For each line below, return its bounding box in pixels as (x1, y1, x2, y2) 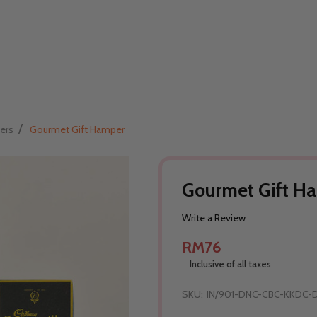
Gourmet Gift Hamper (30, 122, 125, 136)
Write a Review (182, 211, 246, 224)
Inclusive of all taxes (189, 258, 271, 270)
